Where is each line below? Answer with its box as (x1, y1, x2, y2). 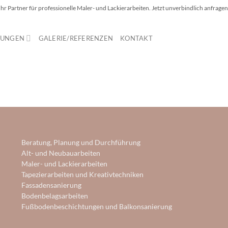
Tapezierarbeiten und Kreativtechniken (21, 170, 144, 179)
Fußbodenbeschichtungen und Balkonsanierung (21, 203, 173, 211)
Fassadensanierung (21, 181, 82, 189)
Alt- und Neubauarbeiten (21, 149, 101, 157)
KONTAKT (120, 34, 153, 42)
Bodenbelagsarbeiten (21, 192, 89, 200)
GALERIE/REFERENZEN (38, 34, 113, 42)
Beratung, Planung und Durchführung (21, 138, 141, 147)
